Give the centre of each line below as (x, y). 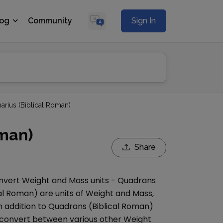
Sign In (144, 21)
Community (50, 21)
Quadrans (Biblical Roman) (101, 206)
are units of (62, 193)
